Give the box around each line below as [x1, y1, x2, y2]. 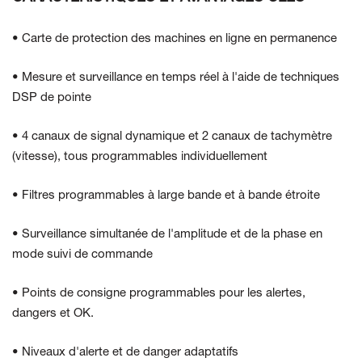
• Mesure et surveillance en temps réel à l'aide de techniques [12, 72, 339, 84]
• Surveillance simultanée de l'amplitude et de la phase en [12, 229, 322, 241]
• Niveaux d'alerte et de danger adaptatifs [12, 347, 238, 359]
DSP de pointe [12, 92, 91, 104]
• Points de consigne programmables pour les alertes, [12, 288, 305, 300]
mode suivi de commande [12, 249, 153, 261]
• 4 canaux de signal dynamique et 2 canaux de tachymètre [12, 131, 332, 143]
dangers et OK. [12, 308, 94, 320]
